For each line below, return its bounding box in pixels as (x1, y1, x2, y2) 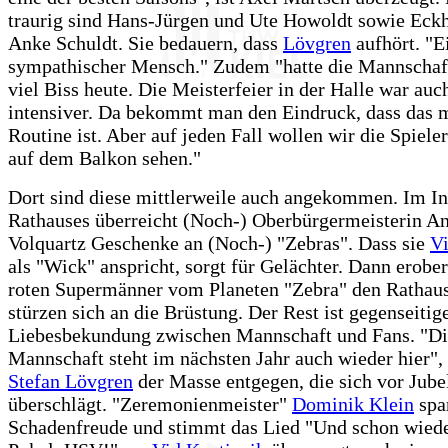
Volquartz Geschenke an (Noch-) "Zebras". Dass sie (8, 231, 430, 254)
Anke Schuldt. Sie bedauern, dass (8, 31, 283, 54)
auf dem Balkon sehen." (8, 146, 201, 169)
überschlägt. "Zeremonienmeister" (8, 392, 292, 415)
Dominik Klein (292, 392, 414, 415)
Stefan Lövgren (8, 369, 133, 392)
